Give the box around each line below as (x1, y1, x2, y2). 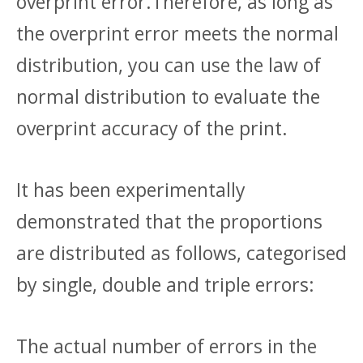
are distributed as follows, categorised (16, 239, 347, 266)
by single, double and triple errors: (16, 271, 314, 297)
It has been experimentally (16, 176, 246, 203)
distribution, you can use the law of (16, 51, 321, 78)
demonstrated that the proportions (16, 207, 322, 234)
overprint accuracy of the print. (16, 114, 288, 141)
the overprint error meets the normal (16, 19, 339, 46)
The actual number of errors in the (16, 332, 317, 359)
